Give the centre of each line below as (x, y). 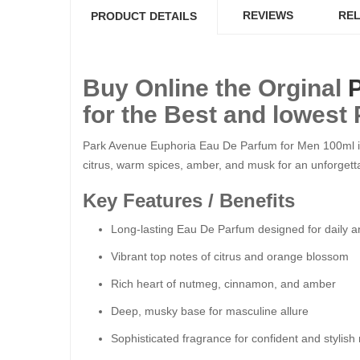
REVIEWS (268, 15)
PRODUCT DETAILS (144, 16)
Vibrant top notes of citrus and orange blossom (230, 256)
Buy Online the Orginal (215, 88)
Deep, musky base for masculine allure (210, 311)
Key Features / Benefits (189, 200)
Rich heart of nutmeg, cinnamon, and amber (223, 284)
